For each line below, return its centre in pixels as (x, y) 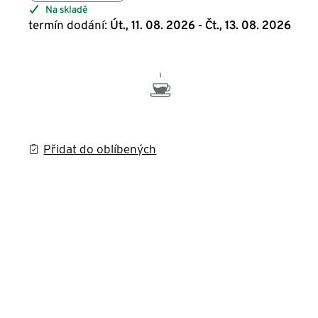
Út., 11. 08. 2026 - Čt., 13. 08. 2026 (201, 25)
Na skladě (67, 9)
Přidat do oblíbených (100, 149)
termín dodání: (68, 25)
